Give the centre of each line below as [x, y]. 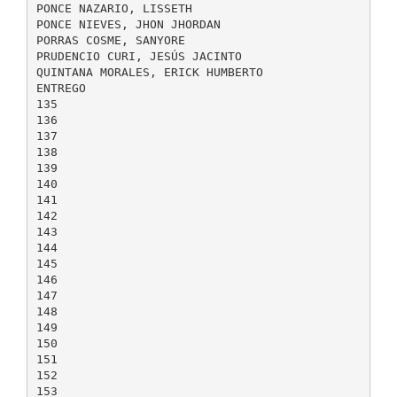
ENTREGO [61, 88]
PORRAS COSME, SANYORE [110, 40]
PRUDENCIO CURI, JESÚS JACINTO [139, 56]
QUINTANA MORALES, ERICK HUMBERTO [149, 72]
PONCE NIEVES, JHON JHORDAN [128, 24]
